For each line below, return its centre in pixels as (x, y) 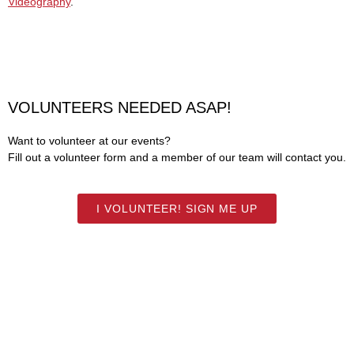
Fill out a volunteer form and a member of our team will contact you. (177, 158)
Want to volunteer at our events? (89, 141)
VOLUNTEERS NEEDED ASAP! (120, 108)
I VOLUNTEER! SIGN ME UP (177, 208)
